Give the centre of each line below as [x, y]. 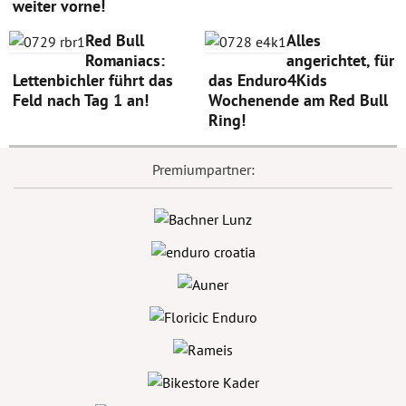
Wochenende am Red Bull [298, 101]
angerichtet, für [340, 61]
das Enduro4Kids [267, 81]
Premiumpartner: [203, 170]
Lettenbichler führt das [93, 81]
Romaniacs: [125, 61]
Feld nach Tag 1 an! [81, 101]
